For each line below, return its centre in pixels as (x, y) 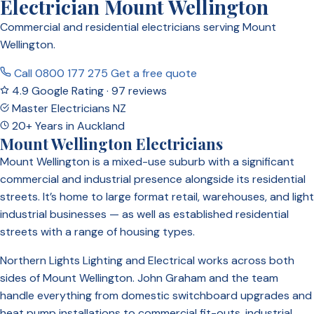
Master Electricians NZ (68, 108)
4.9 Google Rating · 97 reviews (88, 90)
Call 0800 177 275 (61, 73)
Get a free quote (154, 73)
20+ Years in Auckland (67, 125)
